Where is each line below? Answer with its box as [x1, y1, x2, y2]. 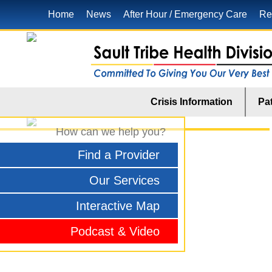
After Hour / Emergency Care [123, 9, 247, 19]
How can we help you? [56, 126, 166, 138]
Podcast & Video [70, 225, 160, 238]
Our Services [89, 174, 160, 187]
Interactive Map [76, 199, 160, 212]
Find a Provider [78, 148, 160, 161]
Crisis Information [151, 97, 233, 107]
